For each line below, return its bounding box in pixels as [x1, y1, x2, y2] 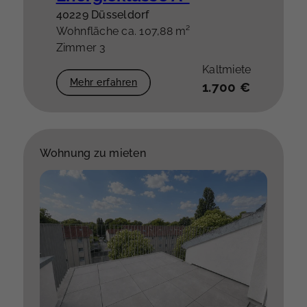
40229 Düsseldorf [56, 8, 149, 21]
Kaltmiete [202, 62, 251, 76]
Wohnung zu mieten [39, 146, 146, 160]
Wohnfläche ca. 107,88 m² [56, 24, 191, 38]
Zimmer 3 [56, 40, 106, 54]
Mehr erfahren [69, 76, 138, 88]
